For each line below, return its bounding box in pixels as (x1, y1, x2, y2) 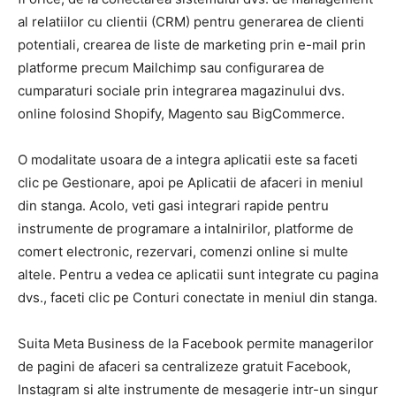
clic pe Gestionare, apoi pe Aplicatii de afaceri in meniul (18, 174, 363, 191)
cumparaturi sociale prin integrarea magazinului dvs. (18, 82, 345, 99)
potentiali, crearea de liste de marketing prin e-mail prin (18, 36, 366, 53)
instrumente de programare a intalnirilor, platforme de (18, 220, 354, 237)
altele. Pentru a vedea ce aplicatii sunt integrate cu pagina (18, 266, 378, 283)
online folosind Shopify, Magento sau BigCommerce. (18, 105, 345, 122)
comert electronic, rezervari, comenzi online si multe (18, 243, 348, 260)
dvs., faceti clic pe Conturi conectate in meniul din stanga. (18, 289, 377, 306)
